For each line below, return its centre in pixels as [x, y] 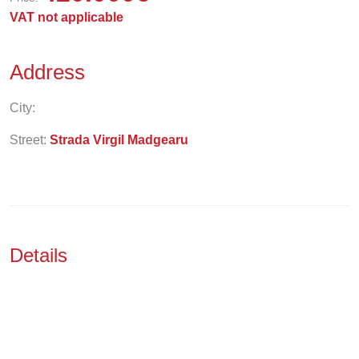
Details [41, 255]
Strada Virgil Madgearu [119, 140]
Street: [30, 140]
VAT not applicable [67, 17]
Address [50, 72]
